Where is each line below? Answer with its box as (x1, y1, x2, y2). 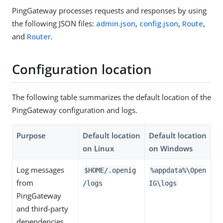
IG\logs (149, 179, 177, 187)
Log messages (16, 164, 64, 175)
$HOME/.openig (84, 166, 136, 174)
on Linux (83, 143, 114, 153)
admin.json (96, 18, 135, 28)
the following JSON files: (12, 18, 96, 28)
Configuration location (12, 60, 152, 79)
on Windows (149, 143, 193, 153)
